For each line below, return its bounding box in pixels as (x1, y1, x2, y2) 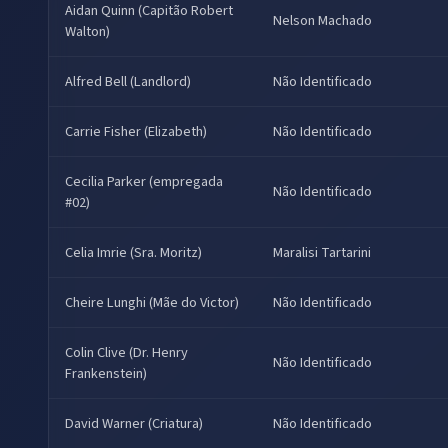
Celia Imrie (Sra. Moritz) (65, 242, 202, 264)
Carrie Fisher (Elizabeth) (65, 121, 207, 143)
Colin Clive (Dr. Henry (65, 342, 188, 364)
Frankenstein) (65, 363, 147, 385)
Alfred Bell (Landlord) (65, 71, 191, 93)
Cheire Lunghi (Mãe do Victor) (65, 292, 239, 314)
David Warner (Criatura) (65, 413, 203, 435)
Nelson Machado (273, 10, 372, 32)
